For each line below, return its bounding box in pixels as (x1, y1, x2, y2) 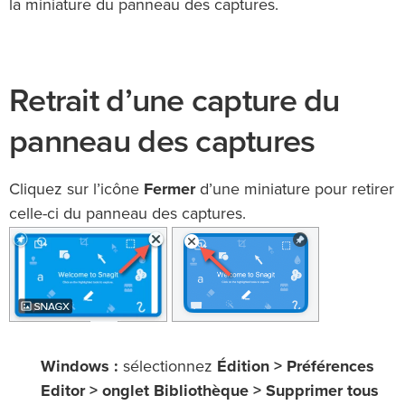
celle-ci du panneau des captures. (9, 206, 246, 223)
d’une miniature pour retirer (195, 182, 394, 199)
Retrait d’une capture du (9, 81, 340, 121)
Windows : (41, 359, 118, 376)
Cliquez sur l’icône (9, 182, 144, 199)
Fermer (144, 182, 195, 199)
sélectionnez (118, 359, 217, 376)
